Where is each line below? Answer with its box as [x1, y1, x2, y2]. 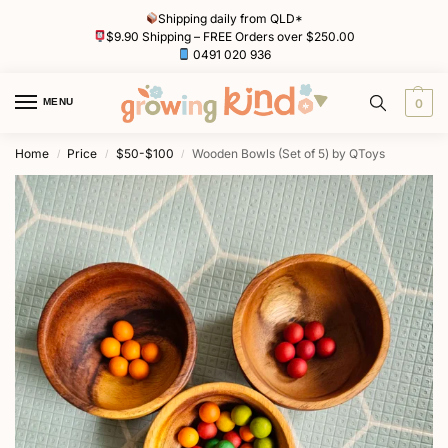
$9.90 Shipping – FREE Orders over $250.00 [106, 28, 356, 44]
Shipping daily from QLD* [158, 10, 304, 26]
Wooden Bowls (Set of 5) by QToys [192, 146, 386, 162]
